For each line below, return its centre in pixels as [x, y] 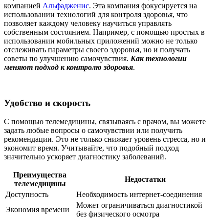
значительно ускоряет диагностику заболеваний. [85, 157]
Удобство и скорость [47, 103]
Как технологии [159, 58]
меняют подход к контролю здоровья [68, 67]
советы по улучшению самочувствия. [67, 58]
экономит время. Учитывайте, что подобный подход [91, 148]
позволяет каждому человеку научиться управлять [88, 23]
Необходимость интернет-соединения [139, 195]
